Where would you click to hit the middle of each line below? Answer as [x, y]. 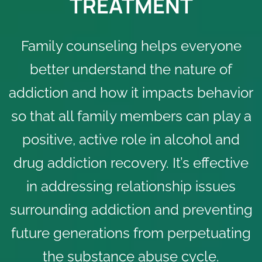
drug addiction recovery [90, 163]
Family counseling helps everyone [131, 46]
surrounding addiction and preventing [131, 210]
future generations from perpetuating [131, 233]
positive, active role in [93, 139]
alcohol [188, 139]
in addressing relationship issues [131, 186]
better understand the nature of [131, 69]
